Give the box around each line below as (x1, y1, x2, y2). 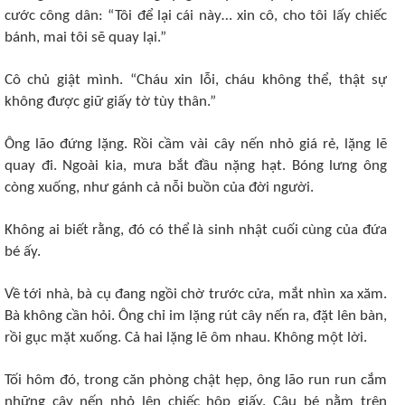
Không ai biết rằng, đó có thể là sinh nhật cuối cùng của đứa (5, 222, 387, 238)
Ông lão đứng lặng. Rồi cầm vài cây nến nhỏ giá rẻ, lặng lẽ (5, 137, 387, 152)
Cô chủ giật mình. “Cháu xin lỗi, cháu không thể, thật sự (5, 72, 387, 88)
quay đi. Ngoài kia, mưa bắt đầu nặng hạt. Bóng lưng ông (5, 158, 387, 174)
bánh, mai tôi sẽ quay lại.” (5, 30, 166, 45)
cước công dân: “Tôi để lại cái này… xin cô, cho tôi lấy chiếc (5, 8, 387, 24)
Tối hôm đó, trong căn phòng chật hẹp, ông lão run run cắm (5, 372, 387, 388)
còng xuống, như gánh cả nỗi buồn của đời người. (5, 180, 314, 195)
